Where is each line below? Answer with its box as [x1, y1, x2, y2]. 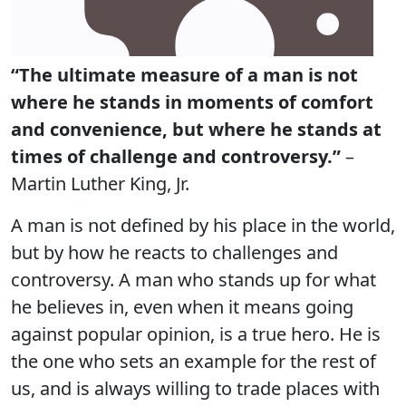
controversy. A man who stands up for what [11, 267, 376, 292]
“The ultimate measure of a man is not [11, 63, 358, 87]
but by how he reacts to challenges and [11, 240, 338, 265]
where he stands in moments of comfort [11, 90, 373, 114]
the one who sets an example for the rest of [11, 349, 376, 373]
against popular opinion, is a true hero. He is [11, 322, 381, 346]
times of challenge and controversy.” [11, 144, 341, 169]
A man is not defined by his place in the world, [11, 213, 395, 237]
